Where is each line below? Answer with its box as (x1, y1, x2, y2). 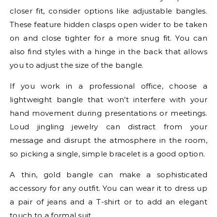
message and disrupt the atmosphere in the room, (10, 135, 207, 145)
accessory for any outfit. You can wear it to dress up (10, 183, 207, 193)
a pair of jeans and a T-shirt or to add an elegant (10, 197, 207, 206)
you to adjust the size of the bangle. (10, 60, 144, 70)
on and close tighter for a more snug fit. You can (10, 33, 207, 43)
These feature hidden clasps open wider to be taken (10, 19, 207, 29)
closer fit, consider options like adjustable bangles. (10, 6, 207, 15)
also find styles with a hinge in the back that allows (10, 46, 207, 56)
